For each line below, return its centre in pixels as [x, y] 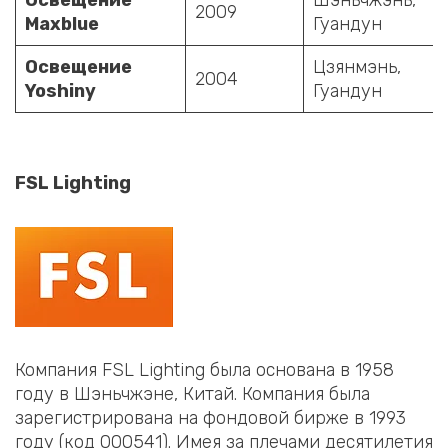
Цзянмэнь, [357, 66]
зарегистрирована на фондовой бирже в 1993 [210, 418]
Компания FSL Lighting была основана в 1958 [204, 370]
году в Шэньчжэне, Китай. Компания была [192, 394]
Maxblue [62, 23]
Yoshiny [60, 90]
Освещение [78, 66]
